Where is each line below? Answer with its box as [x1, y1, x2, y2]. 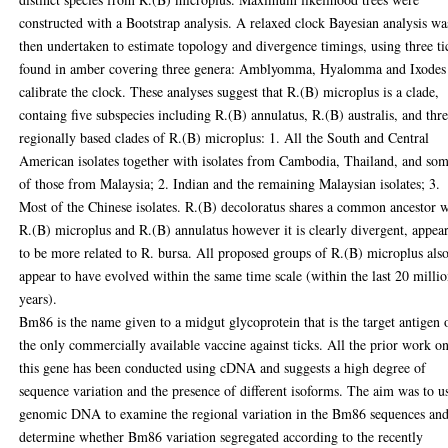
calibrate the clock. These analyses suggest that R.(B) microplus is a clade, [19, 81, 440, 101]
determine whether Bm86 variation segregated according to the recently [19, 426, 424, 446]
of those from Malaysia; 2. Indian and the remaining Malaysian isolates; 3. [19, 173, 441, 193]
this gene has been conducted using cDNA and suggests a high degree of [19, 357, 427, 377]
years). [19, 288, 58, 308]
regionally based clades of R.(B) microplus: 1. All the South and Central [19, 127, 430, 147]
